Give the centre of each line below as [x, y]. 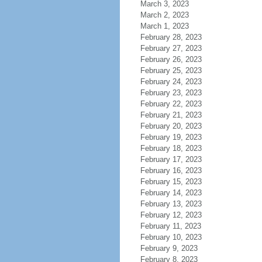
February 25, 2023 [171, 70]
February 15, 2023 [171, 182]
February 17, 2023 [171, 159]
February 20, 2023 [171, 126]
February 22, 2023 [171, 104]
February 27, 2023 [171, 48]
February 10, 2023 [171, 237]
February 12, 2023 [171, 215]
